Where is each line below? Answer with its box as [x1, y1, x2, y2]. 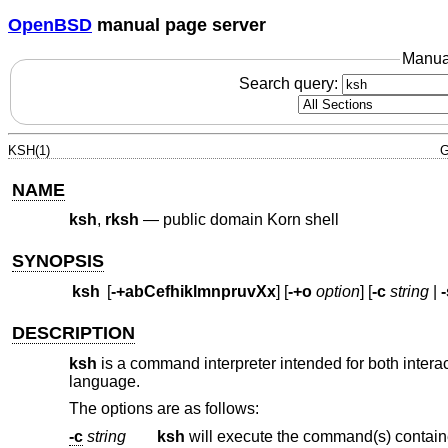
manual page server [92, 14, 266, 35]
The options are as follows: [68, 400, 259, 418]
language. [68, 372, 140, 390]
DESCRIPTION [12, 323, 136, 344]
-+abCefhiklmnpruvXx [110, 283, 276, 301]
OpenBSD [8, 14, 92, 35]
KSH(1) [8, 142, 50, 158]
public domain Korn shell [162, 211, 339, 229]
